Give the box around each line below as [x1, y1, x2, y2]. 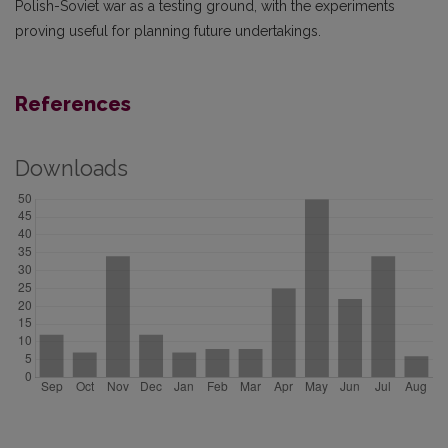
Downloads [15, 156, 128, 182]
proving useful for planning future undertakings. [15, 23, 321, 40]
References [15, 92, 131, 117]
